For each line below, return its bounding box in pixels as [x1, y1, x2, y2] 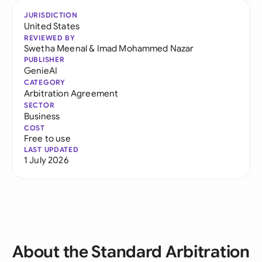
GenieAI [24, 65, 58, 76]
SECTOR [24, 101, 55, 109]
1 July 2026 [24, 154, 68, 166]
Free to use [24, 133, 71, 144]
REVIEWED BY [24, 33, 75, 42]
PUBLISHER [24, 55, 65, 64]
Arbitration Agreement [24, 88, 119, 99]
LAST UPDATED [24, 145, 79, 154]
